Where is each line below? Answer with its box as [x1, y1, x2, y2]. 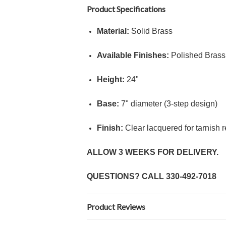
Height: [97, 75, 125, 84]
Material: [97, 27, 129, 35]
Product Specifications [87, 4, 165, 14]
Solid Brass [129, 27, 173, 35]
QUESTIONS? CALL [87, 172, 166, 181]
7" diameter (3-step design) [119, 99, 217, 108]
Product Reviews [87, 202, 145, 211]
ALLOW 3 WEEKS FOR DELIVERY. [87, 148, 218, 156]
